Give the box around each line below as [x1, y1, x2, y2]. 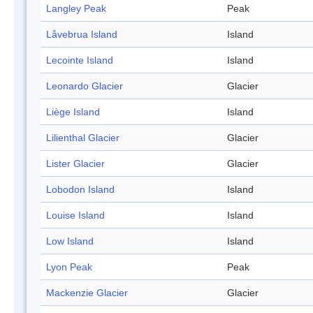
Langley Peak [46, 3, 106, 15]
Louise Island [46, 210, 105, 221]
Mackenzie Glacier [46, 287, 128, 299]
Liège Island [46, 106, 100, 118]
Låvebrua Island [46, 29, 117, 41]
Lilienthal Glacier [46, 132, 119, 144]
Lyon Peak [46, 261, 92, 273]
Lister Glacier [46, 158, 105, 170]
